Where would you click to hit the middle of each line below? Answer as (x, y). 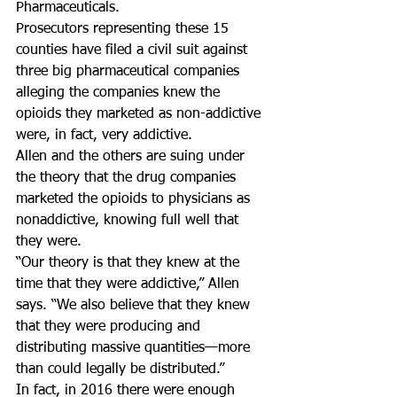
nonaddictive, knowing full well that (129, 221)
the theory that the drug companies (128, 178)
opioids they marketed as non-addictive (140, 114)
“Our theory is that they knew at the (130, 263)
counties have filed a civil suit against (134, 51)
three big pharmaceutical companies (130, 72)
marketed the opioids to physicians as (135, 199)
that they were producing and (110, 327)
